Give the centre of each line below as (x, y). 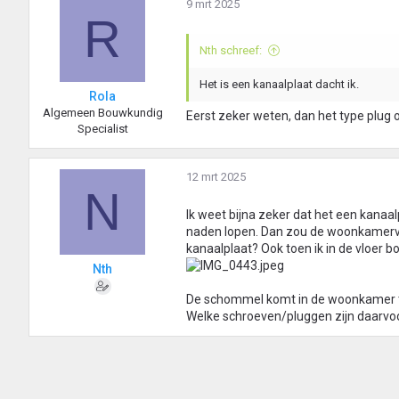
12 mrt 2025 (216, 177)
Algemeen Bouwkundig (102, 113)
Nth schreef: (231, 51)
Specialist (102, 129)
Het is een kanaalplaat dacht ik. (279, 85)
